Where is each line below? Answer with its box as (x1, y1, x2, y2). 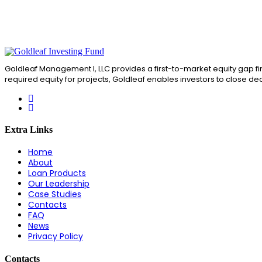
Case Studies (28, 188, 81, 201)
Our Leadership (28, 178, 89, 190)
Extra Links (5, 125, 53, 135)
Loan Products (28, 167, 86, 180)
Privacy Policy (28, 230, 83, 243)
